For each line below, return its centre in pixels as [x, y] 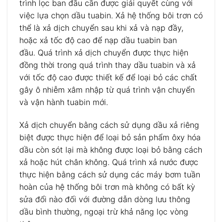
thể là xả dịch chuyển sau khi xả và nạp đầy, [101, 28]
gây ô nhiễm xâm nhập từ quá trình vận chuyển [107, 90]
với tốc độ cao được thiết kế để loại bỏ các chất [108, 78]
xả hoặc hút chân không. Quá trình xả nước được [109, 162]
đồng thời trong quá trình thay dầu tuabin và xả [108, 65]
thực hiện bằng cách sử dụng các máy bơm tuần [110, 175]
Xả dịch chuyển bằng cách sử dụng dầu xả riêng [109, 125]
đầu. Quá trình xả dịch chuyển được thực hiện [104, 53]
